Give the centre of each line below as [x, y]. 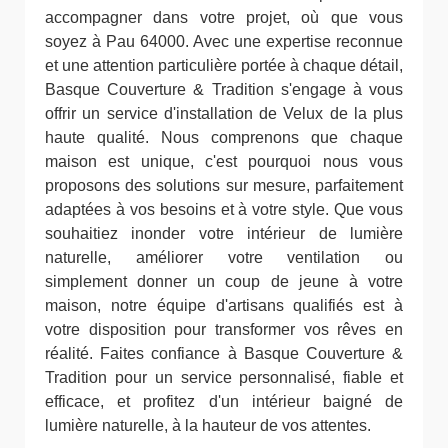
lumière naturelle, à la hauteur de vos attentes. [208, 425]
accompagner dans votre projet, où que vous [224, 17]
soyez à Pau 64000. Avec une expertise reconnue [224, 41]
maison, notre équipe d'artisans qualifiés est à [224, 305]
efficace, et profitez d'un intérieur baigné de [224, 401]
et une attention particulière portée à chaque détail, [224, 65]
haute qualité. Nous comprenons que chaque [224, 137]
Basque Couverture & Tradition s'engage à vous [224, 89]
